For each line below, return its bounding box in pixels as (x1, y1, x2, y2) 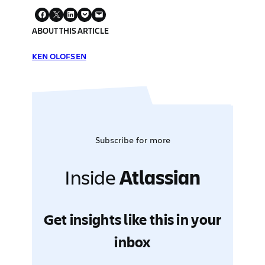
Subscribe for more (95, 134, 170, 146)
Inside (64, 163, 119, 190)
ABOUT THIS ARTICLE (32, 24, 109, 36)
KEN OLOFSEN (32, 50, 86, 62)
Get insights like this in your (43, 209, 222, 229)
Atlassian (119, 163, 201, 190)
